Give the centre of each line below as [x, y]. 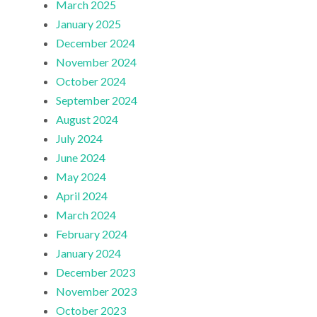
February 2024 [92, 234]
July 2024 [80, 139]
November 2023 [97, 292]
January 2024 [89, 253]
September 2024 [97, 100]
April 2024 [82, 196]
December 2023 [96, 272]
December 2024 [96, 43]
